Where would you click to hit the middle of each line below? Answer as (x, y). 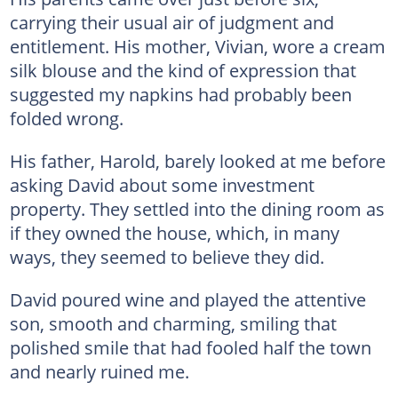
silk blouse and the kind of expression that (183, 70)
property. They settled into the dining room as (197, 209)
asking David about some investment (162, 185)
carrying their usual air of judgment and (171, 22)
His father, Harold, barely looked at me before (197, 161)
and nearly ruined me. (99, 371)
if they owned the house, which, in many (174, 233)
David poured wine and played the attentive (187, 299)
